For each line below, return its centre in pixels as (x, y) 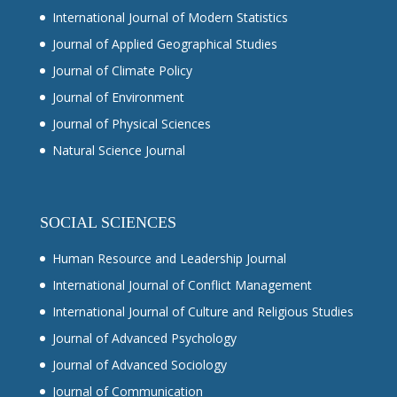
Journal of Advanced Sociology (139, 364)
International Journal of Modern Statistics (170, 17)
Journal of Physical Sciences (131, 123)
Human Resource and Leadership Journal (169, 258)
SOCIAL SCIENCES (108, 222)
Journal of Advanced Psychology (144, 338)
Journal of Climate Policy (122, 70)
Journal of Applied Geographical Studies (164, 43)
